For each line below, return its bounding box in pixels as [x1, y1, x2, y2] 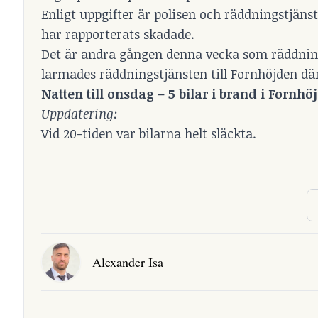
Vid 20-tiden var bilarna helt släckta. [41, 125, 256, 142]
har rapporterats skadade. [41, 26, 194, 43]
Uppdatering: [41, 105, 118, 122]
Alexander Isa [92, 253, 163, 270]
